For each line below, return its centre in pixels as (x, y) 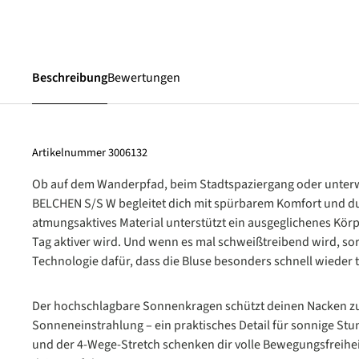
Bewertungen (144, 78)
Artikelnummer (70, 153)
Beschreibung (70, 78)
